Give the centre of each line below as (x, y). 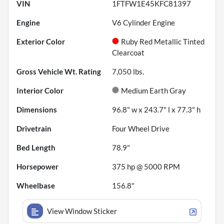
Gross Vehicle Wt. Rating (59, 72)
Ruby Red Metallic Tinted (163, 42)
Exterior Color (41, 42)
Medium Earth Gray (153, 91)
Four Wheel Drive (141, 129)
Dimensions (37, 110)
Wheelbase (36, 186)
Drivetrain (34, 129)
